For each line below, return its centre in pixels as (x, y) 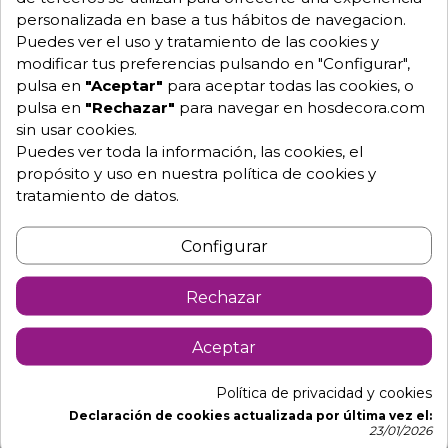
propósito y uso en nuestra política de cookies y (196, 173)
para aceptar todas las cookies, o (288, 85)
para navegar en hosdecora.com (300, 107)
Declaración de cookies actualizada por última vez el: (250, 415)
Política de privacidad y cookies (324, 392)
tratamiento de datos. (97, 195)
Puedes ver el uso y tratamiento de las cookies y (197, 41)
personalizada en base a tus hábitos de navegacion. (211, 19)
